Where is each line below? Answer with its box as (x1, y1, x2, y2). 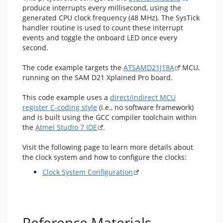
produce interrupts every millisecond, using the (22, 3, 181, 12)
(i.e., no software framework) (97, 103, 194, 112)
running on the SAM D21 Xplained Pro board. (22, 73, 173, 82)
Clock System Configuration (42, 167, 133, 177)
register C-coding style (22, 103, 97, 112)
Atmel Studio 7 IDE (35, 122, 97, 132)
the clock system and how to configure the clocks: (22, 152, 187, 162)
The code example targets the (22, 63, 123, 72)
